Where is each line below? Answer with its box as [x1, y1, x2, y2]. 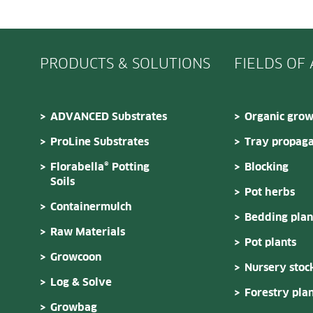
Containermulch [50, 201, 132, 212]
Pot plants [245, 237, 296, 248]
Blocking [245, 161, 289, 173]
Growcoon [50, 252, 101, 263]
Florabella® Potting [50, 161, 150, 173]
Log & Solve [50, 277, 112, 288]
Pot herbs [245, 187, 295, 198]
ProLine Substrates [50, 136, 149, 147]
